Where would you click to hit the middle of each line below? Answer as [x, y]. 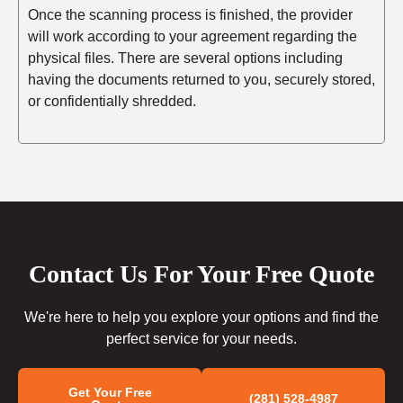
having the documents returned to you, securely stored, [201, 80]
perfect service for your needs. [201, 339]
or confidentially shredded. [114, 102]
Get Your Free [110, 393]
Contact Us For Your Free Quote [201, 274]
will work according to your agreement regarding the [193, 37]
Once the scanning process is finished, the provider [190, 15]
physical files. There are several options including [185, 58]
